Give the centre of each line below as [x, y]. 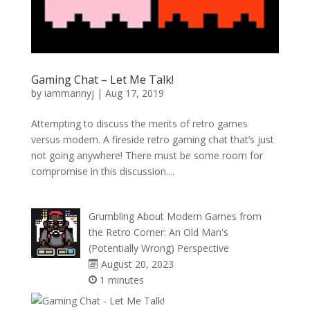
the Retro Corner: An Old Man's [158, 232]
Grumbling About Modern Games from [175, 217]
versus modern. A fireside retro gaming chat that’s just [152, 140]
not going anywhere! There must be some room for [147, 156]
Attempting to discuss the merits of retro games [139, 124]
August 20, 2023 [136, 264]
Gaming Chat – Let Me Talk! [102, 80]
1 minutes [120, 280]
